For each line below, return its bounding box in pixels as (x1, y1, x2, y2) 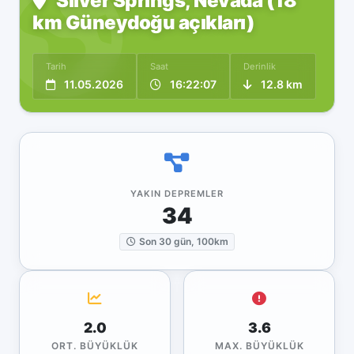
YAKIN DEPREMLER (130, 188, 224, 199)
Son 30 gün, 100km (138, 235, 228, 247)
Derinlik (243, 61, 276, 72)
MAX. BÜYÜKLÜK (214, 339, 304, 352)
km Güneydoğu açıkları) (32, 11, 254, 34)
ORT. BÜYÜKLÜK (51, 339, 138, 352)
